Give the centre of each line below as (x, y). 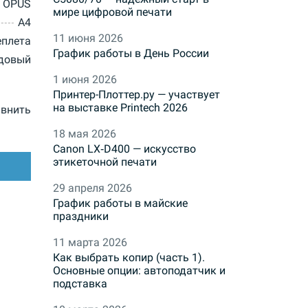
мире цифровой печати (112, 12)
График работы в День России (131, 54)
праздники (81, 217)
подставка (80, 284)
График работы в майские (120, 203)
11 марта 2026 (90, 243)
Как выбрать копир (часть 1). (129, 258)
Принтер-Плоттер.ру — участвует (136, 95)
